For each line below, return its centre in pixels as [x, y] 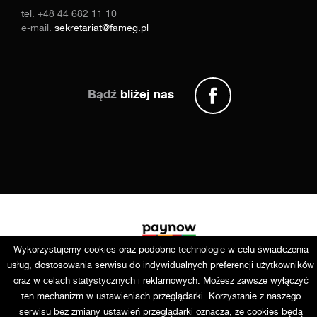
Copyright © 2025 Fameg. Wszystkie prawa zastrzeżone [158, 306]
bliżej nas [147, 94]
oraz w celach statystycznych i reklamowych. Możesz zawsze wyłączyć [161, 281]
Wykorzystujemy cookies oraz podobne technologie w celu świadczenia [161, 250]
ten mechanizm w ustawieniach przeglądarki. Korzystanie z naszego [161, 297]
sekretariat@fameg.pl [102, 28]
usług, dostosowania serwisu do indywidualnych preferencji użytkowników [161, 266]
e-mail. [38, 28]
